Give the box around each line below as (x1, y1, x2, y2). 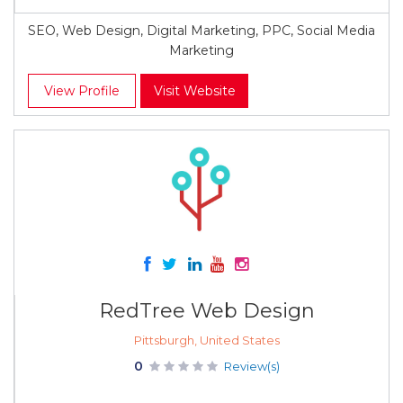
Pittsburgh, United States (133, 333, 280, 347)
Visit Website (153, 83, 236, 99)
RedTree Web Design (98, 299, 315, 323)
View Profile (44, 83, 120, 99)
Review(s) (223, 359, 280, 373)
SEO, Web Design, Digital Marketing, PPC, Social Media (28, 22, 375, 39)
